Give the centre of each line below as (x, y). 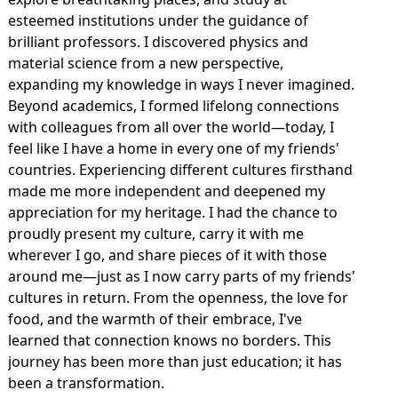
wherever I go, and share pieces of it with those (167, 255)
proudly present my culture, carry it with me (155, 234)
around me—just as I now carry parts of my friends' (181, 277)
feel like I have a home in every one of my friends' (173, 149)
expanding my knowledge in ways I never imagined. (181, 85)
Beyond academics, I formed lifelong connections (173, 106)
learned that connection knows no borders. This (169, 341)
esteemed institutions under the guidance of (158, 21)
